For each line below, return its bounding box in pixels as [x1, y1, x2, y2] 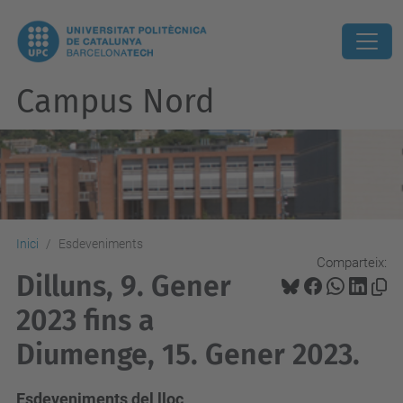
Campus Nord [16, 82, 215, 121]
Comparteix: [317, 254, 387, 271]
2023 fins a [16, 303, 155, 337]
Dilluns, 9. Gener [16, 269, 231, 303]
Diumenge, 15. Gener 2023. [16, 337, 360, 372]
